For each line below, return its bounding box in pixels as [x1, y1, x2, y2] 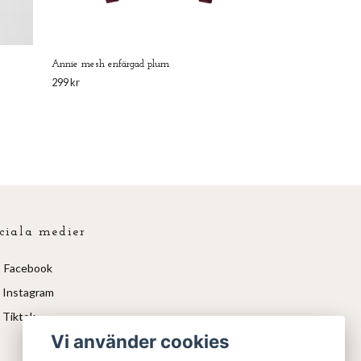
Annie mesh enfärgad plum [52, 59, 169, 70]
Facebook [2, 261, 52, 276]
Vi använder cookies [51, 330, 230, 352]
